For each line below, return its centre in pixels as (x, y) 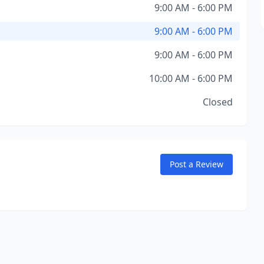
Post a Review (196, 164)
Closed (217, 102)
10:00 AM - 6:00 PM (191, 78)
